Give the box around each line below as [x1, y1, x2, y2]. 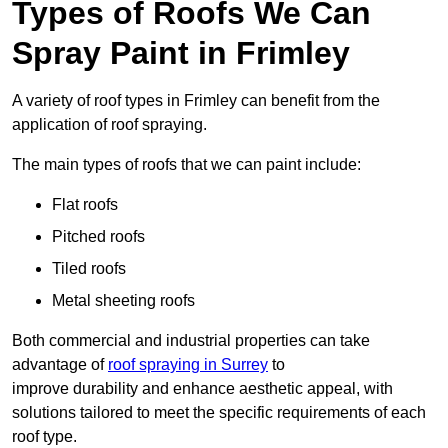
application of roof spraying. [12, 116, 207, 134]
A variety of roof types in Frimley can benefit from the [12, 92, 380, 110]
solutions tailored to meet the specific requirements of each [12, 404, 426, 422]
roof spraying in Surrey [108, 356, 268, 374]
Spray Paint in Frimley [12, 35, 350, 72]
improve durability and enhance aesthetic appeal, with [12, 380, 393, 398]
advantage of [12, 356, 108, 374]
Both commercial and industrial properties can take [12, 332, 370, 350]
